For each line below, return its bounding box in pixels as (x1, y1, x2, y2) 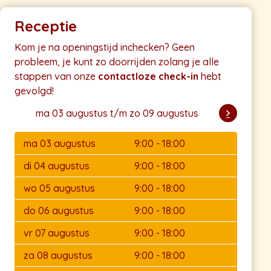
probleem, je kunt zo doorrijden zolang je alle (15, 56, 219, 68)
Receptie (15, 17, 77, 36)
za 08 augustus (24, 249, 93, 262)
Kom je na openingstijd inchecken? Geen (15, 41, 195, 54)
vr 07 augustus (24, 227, 90, 240)
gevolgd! (15, 85, 54, 97)
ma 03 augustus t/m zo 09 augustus (35, 107, 198, 120)
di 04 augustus (24, 160, 90, 172)
